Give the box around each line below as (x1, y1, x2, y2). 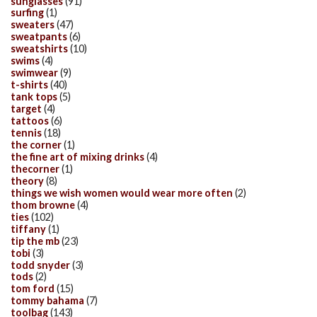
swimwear (11, 67, 58, 79)
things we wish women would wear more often (11, 186, 233, 199)
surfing (11, 6, 44, 19)
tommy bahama (11, 294, 84, 307)
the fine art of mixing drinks (11, 150, 144, 163)
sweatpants (11, 30, 67, 43)
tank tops (11, 91, 57, 103)
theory (11, 174, 44, 187)
